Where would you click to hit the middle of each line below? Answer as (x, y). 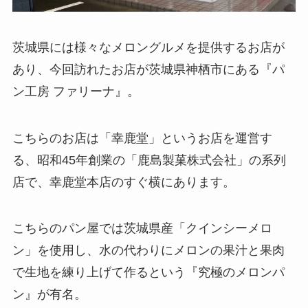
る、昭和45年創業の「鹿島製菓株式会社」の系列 (149, 160)
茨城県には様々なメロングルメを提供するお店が (148, 47)
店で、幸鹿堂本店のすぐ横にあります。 (123, 182)
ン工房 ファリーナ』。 (76, 91)
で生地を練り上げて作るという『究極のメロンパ (148, 273)
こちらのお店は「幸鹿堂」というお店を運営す (142, 138)
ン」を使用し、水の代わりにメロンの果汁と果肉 (148, 251)
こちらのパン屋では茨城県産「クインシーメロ (142, 229)
